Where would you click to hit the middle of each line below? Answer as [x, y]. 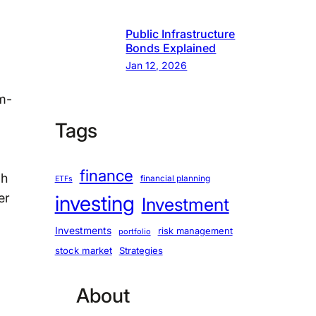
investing [95, 203]
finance [106, 175]
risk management [195, 231]
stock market [83, 250]
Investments [83, 230]
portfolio [134, 231]
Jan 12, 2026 [157, 65]
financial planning [175, 178]
